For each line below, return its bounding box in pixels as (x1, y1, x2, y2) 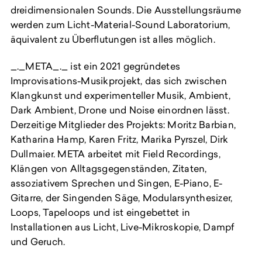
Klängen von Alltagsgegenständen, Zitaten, (10, 162, 207, 175)
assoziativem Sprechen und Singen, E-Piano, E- (10, 177, 223, 190)
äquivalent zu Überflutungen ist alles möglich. (10, 32, 215, 46)
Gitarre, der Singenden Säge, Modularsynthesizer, (10, 191, 233, 205)
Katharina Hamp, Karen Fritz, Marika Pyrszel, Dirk (10, 133, 229, 146)
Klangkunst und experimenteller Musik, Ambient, (10, 89, 230, 102)
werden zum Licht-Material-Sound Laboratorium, (10, 18, 230, 31)
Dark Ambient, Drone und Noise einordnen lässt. (10, 104, 229, 117)
